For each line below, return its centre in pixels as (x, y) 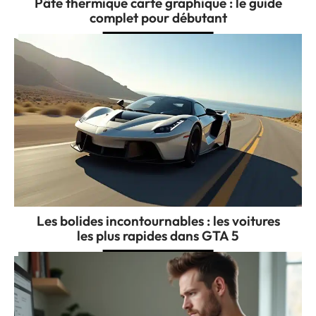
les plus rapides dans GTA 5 (158, 236)
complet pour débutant (158, 18)
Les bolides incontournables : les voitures (158, 221)
